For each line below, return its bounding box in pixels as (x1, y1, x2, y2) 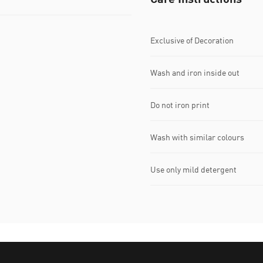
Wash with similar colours (150, 131, 244, 142)
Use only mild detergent (150, 164, 237, 174)
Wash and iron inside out (150, 67, 240, 77)
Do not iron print (150, 99, 210, 110)
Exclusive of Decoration (150, 35, 234, 45)
